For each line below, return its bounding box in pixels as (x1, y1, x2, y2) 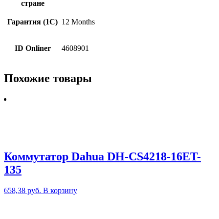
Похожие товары (4, 71, 92, 85)
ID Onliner (14, 44, 51, 52)
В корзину (43, 186, 77, 195)
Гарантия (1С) (7, 17, 58, 26)
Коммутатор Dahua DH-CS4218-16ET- (4, 150, 201, 163)
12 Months (62, 17, 95, 26)
